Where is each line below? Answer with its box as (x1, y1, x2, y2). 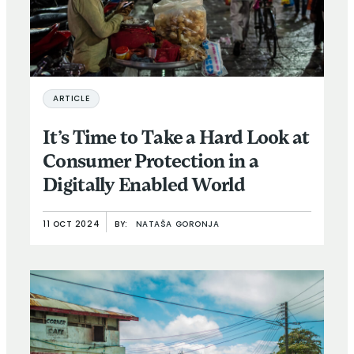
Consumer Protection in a (43, 153, 259, 173)
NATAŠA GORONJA (135, 220, 220, 230)
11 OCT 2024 (43, 220, 100, 230)
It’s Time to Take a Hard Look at (43, 130, 310, 149)
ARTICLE (53, 95, 90, 104)
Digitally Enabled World (43, 177, 249, 197)
